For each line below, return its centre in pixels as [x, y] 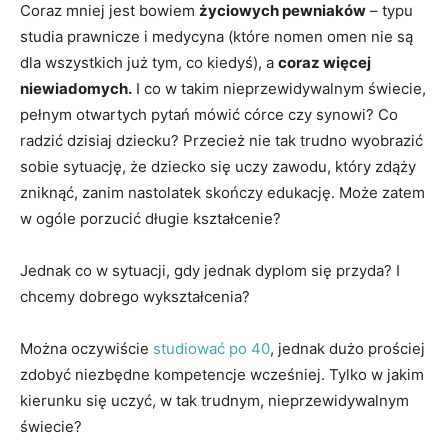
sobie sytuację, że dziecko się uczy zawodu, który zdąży [218, 166]
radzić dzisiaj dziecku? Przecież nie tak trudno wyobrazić [221, 140]
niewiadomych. [76, 88]
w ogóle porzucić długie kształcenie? [150, 218]
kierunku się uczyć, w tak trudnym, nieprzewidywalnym [214, 400]
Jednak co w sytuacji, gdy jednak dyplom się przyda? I [210, 270]
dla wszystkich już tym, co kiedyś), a [149, 62]
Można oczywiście [86, 348]
